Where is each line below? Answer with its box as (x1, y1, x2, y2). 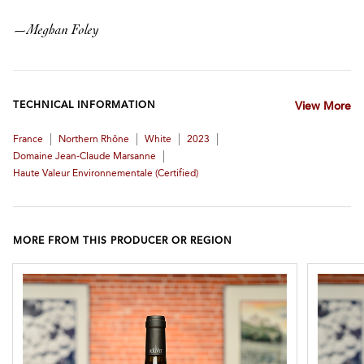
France (13, 135, 43, 145)
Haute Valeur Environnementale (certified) (13, 169, 198, 179)
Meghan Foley (27, 24, 99, 37)
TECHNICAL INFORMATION (13, 101, 156, 110)
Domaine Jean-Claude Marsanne (13, 152, 156, 162)
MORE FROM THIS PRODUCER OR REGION (13, 236, 232, 246)
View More (294, 102, 351, 113)
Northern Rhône (58, 135, 129, 145)
